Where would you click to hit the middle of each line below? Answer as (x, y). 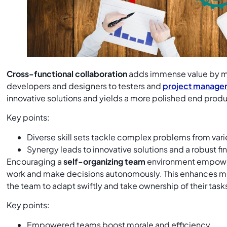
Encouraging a (35, 161)
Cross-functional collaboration (67, 74)
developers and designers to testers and (85, 86)
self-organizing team (105, 161)
